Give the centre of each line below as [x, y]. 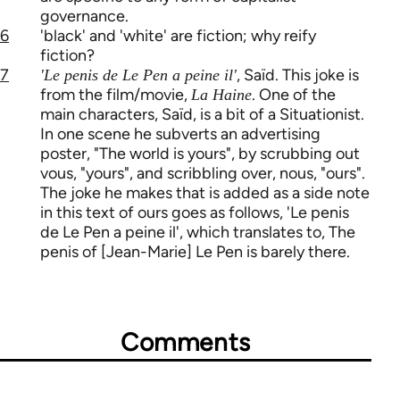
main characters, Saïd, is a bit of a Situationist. [202, 114]
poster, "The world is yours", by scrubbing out [200, 153]
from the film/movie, [116, 94]
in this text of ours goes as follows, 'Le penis [195, 212]
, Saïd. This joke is [298, 75]
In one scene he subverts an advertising [180, 133]
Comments [186, 342]
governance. [84, 16]
